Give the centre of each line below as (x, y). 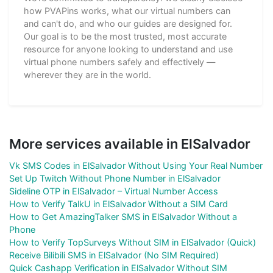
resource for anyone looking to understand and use (128, 49)
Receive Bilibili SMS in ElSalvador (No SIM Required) (114, 255)
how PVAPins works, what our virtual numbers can (127, 11)
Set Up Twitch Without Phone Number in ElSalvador (115, 179)
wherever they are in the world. (87, 75)
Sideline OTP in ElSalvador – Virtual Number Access (114, 191)
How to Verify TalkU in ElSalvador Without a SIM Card (119, 204)
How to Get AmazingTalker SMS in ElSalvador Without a (123, 217)
